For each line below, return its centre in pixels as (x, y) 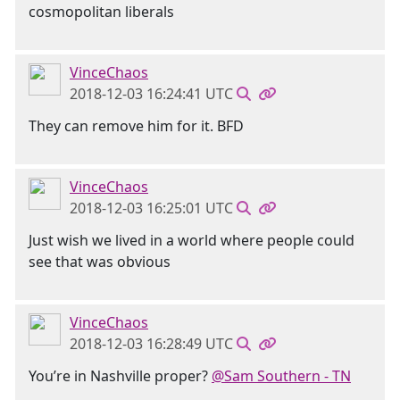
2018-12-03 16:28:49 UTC (151, 344)
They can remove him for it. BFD (136, 126)
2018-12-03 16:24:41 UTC (151, 94)
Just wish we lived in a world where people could (192, 240)
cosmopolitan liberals (101, 12)
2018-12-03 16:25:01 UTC (151, 208)
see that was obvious (100, 262)
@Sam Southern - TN (281, 376)
